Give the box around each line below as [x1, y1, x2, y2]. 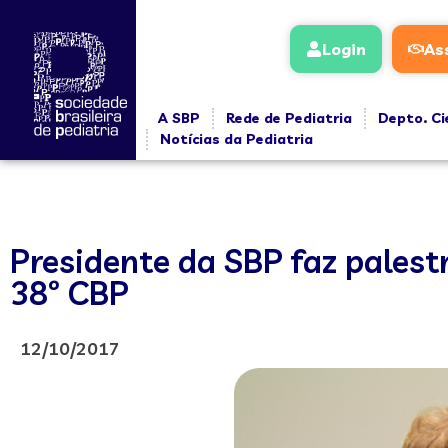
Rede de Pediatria [225, 109, 352, 127]
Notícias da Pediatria [159, 130, 313, 148]
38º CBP [10, 273, 129, 313]
